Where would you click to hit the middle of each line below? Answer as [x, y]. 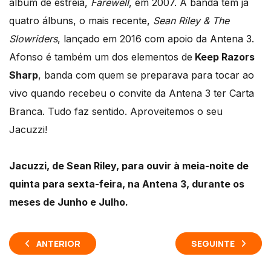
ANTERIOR [58, 244]
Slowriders [33, 39]
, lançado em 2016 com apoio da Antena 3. [156, 39]
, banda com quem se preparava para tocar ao [146, 75]
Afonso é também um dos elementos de [101, 57]
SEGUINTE [213, 244]
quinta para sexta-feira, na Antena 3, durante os [127, 184]
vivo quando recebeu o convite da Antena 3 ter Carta [132, 93]
